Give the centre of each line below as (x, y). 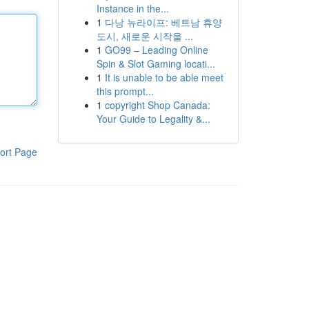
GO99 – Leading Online (156, 50)
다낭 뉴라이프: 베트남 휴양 (163, 22)
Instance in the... (132, 8)
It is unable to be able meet (164, 77)
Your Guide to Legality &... (153, 119)
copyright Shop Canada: (157, 105)
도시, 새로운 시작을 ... (144, 36)
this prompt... (125, 91)
